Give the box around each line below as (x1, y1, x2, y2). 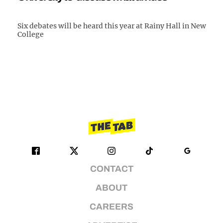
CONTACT (90, 164, 133, 174)
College (17, 29, 44, 39)
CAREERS (90, 202, 133, 212)
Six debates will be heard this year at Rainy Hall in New (17, 21, 207, 30)
